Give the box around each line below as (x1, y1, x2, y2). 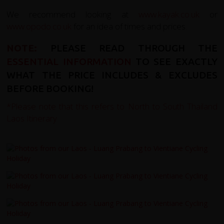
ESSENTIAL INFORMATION (6, 55, 131, 67)
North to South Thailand (127, 100, 217, 112)
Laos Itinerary (6, 112, 57, 124)
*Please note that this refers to (6, 100, 128, 112)
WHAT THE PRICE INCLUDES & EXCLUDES (6, 69, 217, 80)
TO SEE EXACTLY (131, 55, 217, 67)
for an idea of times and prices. (71, 20, 187, 32)
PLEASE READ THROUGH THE (50, 42, 217, 53)
